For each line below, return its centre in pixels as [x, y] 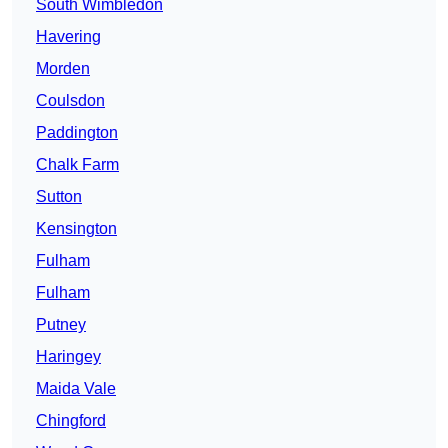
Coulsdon [70, 101]
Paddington [77, 133]
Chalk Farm [77, 165]
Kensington [76, 229]
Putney [61, 325]
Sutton [59, 197]
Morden [63, 69]
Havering [68, 37]
